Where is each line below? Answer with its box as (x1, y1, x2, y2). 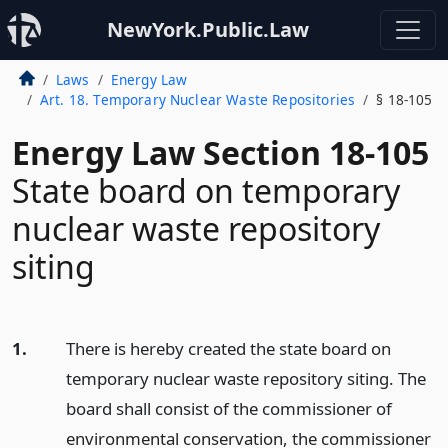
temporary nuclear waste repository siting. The (65, 367, 426, 390)
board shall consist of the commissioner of (65, 397, 392, 420)
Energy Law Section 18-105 (12, 131, 429, 174)
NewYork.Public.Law (107, 16, 309, 43)
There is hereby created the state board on (65, 337, 391, 360)
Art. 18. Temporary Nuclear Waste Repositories (39, 90, 356, 109)
